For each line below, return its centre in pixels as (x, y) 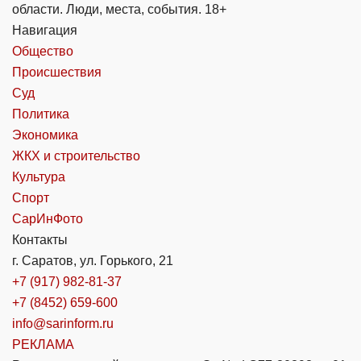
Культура (39, 176)
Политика (41, 114)
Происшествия (57, 72)
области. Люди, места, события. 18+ (119, 9)
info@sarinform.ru (63, 323)
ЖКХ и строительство (76, 156)
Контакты (40, 239)
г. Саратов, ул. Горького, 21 (93, 260)
